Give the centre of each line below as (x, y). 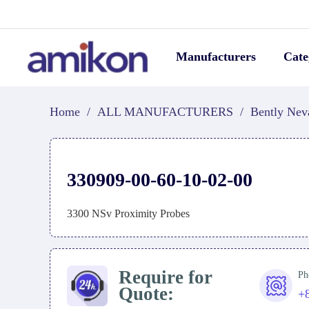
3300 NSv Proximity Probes (128, 213)
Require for (165, 278)
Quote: (146, 294)
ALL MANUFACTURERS (165, 112)
